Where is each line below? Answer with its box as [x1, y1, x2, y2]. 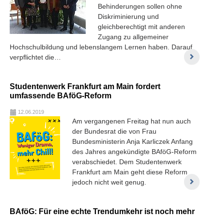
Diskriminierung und [98, 12, 159, 20]
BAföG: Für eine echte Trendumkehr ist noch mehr [10, 206, 195, 216]
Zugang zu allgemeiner [98, 32, 169, 41]
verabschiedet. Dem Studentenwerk [72, 157, 182, 166]
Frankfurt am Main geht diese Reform [72, 168, 187, 176]
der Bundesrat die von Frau [72, 127, 156, 135]
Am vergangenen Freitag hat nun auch [72, 117, 191, 125]
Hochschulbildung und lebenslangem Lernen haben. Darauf [10, 43, 192, 51]
